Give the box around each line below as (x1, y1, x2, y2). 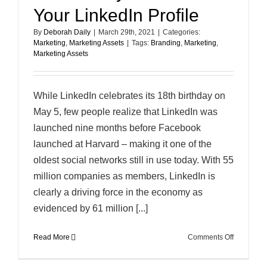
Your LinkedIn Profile (33, 5, 199, 25)
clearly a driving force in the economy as (33, 187, 203, 197)
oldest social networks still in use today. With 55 (33, 155, 234, 165)
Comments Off (188, 233, 234, 241)
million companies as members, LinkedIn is (33, 171, 215, 181)
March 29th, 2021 (98, 28, 155, 36)
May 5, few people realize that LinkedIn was (33, 107, 218, 117)
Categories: (163, 28, 200, 36)
